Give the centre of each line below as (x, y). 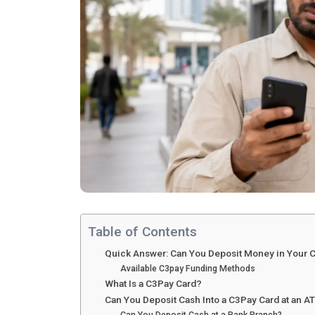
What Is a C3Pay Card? (153, 284)
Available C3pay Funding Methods (187, 269)
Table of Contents (142, 232)
